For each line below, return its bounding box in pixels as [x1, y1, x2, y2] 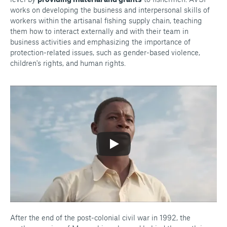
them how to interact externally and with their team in [10, 26, 188, 35]
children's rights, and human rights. [10, 58, 130, 67]
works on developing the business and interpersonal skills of [10, 5, 210, 14]
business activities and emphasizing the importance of [10, 37, 191, 46]
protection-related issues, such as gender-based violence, [10, 48, 200, 57]
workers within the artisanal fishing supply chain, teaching [10, 16, 202, 25]
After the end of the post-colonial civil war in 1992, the [10, 212, 191, 222]
